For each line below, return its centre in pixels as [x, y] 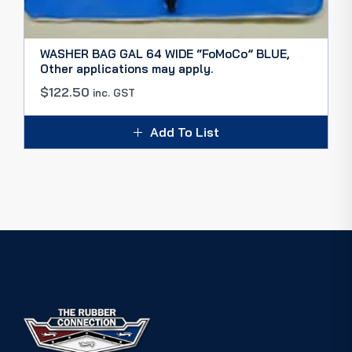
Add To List [184, 132]
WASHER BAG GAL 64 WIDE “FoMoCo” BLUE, [165, 54]
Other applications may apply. [126, 69]
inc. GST [114, 93]
